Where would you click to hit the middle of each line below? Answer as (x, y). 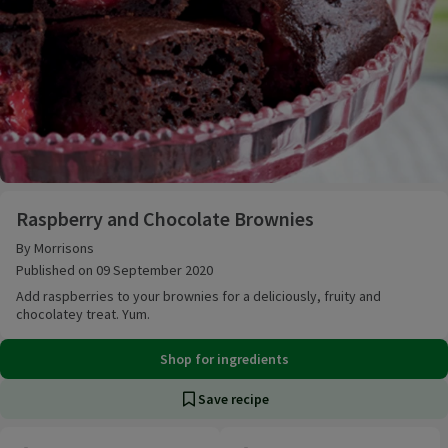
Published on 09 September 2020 (114, 270)
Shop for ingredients (224, 359)
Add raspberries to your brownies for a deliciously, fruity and (198, 296)
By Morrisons (55, 248)
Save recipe (233, 399)
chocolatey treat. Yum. (83, 314)
